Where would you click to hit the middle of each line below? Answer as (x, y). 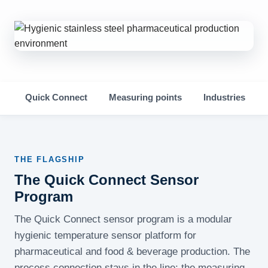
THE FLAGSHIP (50, 160)
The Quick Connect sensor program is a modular (123, 220)
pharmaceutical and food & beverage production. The (132, 252)
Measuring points (145, 98)
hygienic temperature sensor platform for (105, 236)
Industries (224, 98)
